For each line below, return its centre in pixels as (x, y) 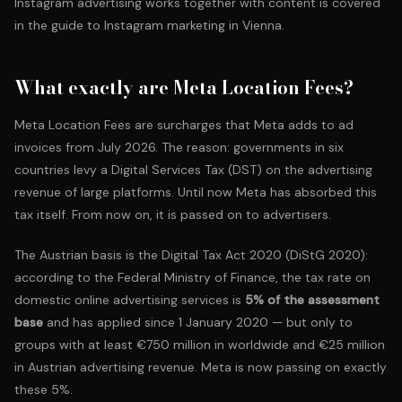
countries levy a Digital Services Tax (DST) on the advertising (193, 170)
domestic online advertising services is (130, 300)
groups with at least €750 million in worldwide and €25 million (200, 345)
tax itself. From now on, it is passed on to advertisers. (173, 214)
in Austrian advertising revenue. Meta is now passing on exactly (201, 367)
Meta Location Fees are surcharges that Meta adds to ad (184, 125)
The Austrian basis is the (88, 255)
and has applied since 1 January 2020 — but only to (198, 322)
